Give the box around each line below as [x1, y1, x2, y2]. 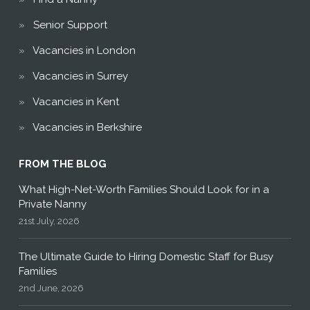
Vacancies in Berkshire [32, 121, 142, 134]
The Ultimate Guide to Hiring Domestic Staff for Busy [18, 250, 273, 264]
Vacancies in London [32, 44, 136, 57]
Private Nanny [18, 198, 86, 211]
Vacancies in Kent [32, 95, 119, 109]
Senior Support [33, 19, 107, 32]
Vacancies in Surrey [32, 70, 128, 83]
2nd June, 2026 [18, 282, 84, 294]
